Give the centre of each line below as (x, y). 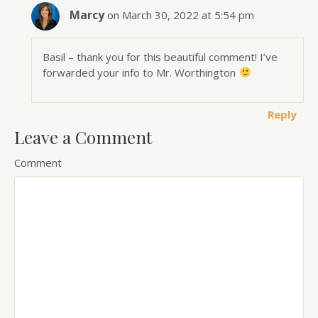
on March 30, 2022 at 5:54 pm (181, 15)
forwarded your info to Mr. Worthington (141, 72)
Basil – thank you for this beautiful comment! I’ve (160, 56)
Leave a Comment (83, 137)
